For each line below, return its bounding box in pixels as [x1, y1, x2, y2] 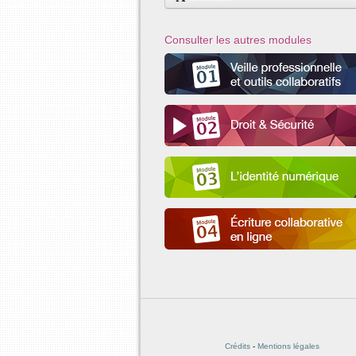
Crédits [224, 342, 250, 350]
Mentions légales [257, 342, 319, 350]
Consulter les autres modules [164, 33, 311, 46]
